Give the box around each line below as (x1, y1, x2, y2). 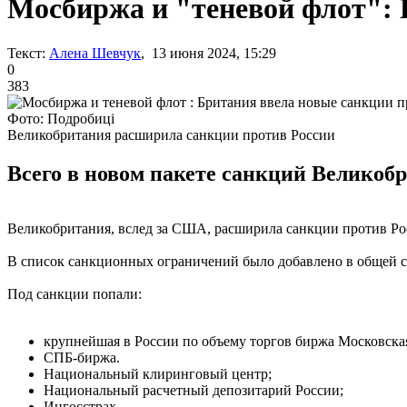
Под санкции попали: (7, 285, 142, 302)
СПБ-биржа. (44, 349, 120, 365)
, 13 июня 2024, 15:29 (141, 45, 276, 61)
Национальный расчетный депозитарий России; (44, 382, 343, 398)
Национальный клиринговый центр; (44, 365, 272, 382)
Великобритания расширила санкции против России (7, 126, 335, 143)
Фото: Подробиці (7, 110, 114, 126)
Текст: (7, 45, 45, 61)
